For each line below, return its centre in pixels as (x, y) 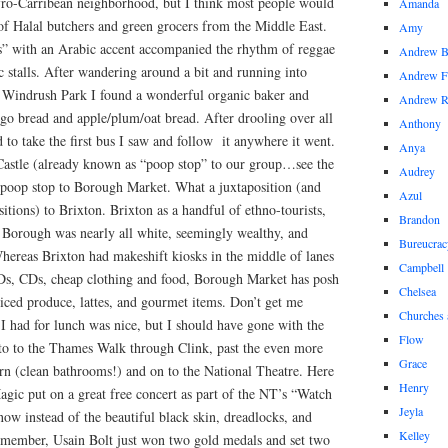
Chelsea (417, 291)
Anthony (420, 123)
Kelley (414, 435)
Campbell (421, 267)
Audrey (417, 171)
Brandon (419, 219)
